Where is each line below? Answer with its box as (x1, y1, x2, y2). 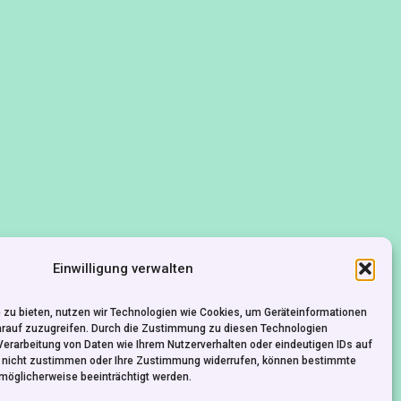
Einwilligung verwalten (53, 260, 194, 277)
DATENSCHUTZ (254, 260, 376, 293)
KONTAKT (7, 260, 84, 293)
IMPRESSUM (117, 260, 220, 293)
